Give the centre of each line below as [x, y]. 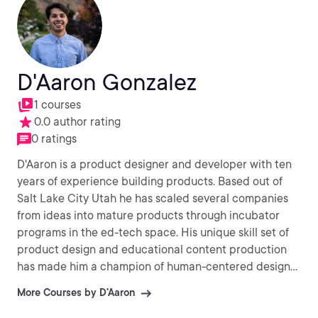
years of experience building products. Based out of [150, 181]
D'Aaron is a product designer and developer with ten [154, 164]
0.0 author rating [77, 122]
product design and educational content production [152, 250]
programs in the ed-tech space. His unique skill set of [153, 232]
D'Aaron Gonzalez [107, 82]
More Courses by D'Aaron [76, 292]
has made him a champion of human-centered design [154, 267]
